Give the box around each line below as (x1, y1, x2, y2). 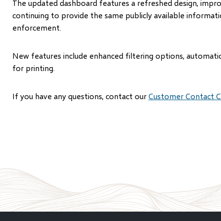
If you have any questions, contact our (12, 91, 148, 101)
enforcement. (12, 22, 61, 32)
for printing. (12, 63, 55, 73)
